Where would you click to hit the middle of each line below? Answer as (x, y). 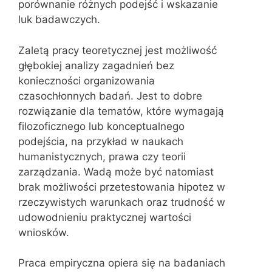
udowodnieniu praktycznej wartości (105, 217)
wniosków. (44, 232)
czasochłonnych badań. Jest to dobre (110, 96)
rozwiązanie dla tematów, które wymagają (121, 111)
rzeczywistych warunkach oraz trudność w (122, 202)
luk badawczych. (59, 19)
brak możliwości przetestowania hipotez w (122, 187)
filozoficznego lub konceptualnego (101, 126)
